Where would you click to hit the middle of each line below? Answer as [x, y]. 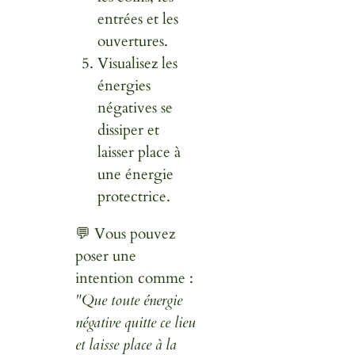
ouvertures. [133, 41]
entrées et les [138, 19]
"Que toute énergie [128, 300]
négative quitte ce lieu [135, 322]
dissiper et [129, 130]
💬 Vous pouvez [125, 233]
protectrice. [134, 196]
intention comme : [134, 278]
